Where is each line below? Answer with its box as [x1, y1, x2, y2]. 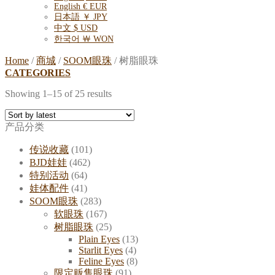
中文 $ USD [54, 23, 98, 33]
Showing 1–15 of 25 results [5, 88, 112, 99]
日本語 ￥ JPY [54, 12, 107, 22]
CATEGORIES [5, 68, 71, 79]
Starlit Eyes [79, 245, 123, 256]
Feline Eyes [79, 256, 124, 267]
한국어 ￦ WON [54, 34, 114, 44]
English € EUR [54, 2, 107, 12]
